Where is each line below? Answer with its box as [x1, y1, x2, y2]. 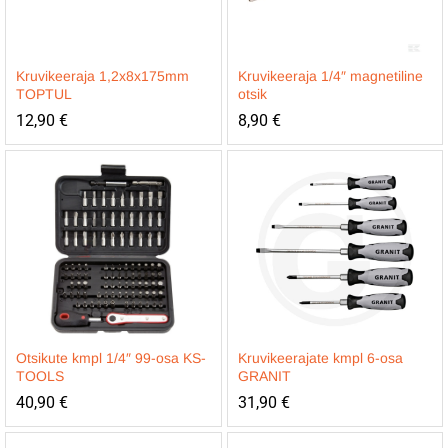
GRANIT [237, 368, 291, 384]
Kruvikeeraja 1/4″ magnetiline [237, 68, 423, 84]
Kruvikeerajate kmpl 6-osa [237, 350, 403, 366]
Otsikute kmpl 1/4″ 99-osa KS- [16, 350, 206, 366]
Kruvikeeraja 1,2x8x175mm [16, 68, 189, 84]
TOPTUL [16, 86, 72, 102]
